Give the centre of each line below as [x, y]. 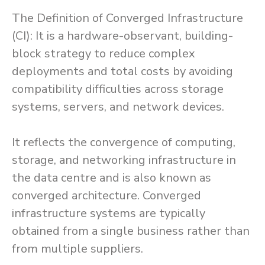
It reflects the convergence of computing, [124, 142]
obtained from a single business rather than [131, 231]
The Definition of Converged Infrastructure [127, 18]
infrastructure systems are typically [109, 213]
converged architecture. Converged [106, 195]
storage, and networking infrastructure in [124, 160]
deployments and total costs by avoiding [122, 71]
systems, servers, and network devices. [118, 107]
